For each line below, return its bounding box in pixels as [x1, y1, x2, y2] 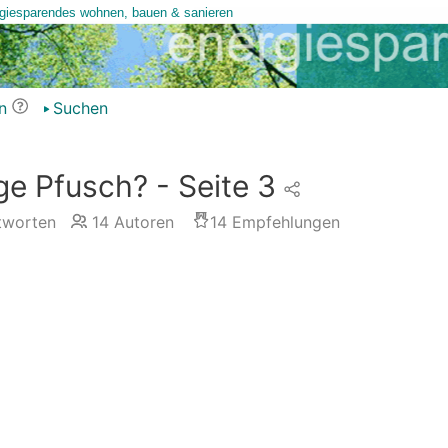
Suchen [52, 98, 108, 118]
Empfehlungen [226, 212, 340, 232]
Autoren [108, 212, 174, 232]
